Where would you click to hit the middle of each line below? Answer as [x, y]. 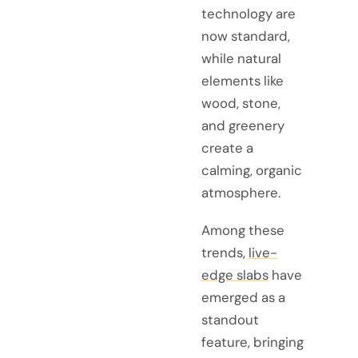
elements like [243, 80]
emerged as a [243, 297]
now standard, [246, 36]
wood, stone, [241, 103]
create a [227, 147]
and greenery [243, 125]
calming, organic [252, 170]
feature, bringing [253, 342]
